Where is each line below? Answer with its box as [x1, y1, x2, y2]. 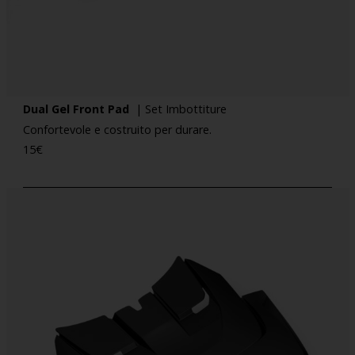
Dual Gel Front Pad [23, 101, 136, 117]
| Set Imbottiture [136, 101, 227, 117]
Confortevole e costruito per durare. [23, 121, 212, 137]
